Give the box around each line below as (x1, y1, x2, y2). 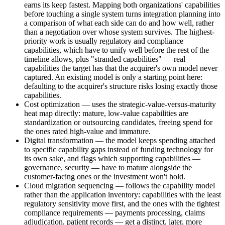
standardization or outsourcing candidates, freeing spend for (24, 118, 212, 127)
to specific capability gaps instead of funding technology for (24, 145, 213, 154)
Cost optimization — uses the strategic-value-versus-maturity (24, 99, 216, 108)
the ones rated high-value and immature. (24, 127, 151, 136)
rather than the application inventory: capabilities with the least (24, 190, 221, 199)
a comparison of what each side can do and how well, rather (24, 18, 214, 27)
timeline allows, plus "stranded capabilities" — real (24, 54, 185, 63)
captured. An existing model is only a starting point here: (24, 72, 202, 81)
